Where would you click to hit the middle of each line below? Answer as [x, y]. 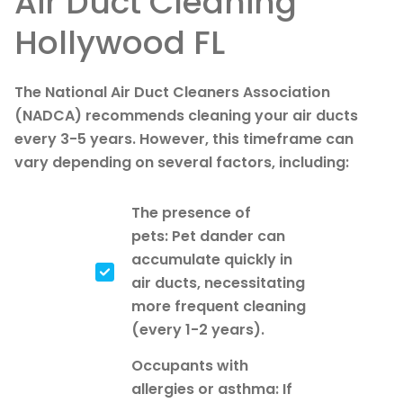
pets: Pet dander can [208, 236]
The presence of [191, 212]
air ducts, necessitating [218, 282]
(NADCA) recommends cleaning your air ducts [186, 115]
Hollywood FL [120, 42]
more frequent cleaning [219, 306]
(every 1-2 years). [198, 329]
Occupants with [190, 365]
